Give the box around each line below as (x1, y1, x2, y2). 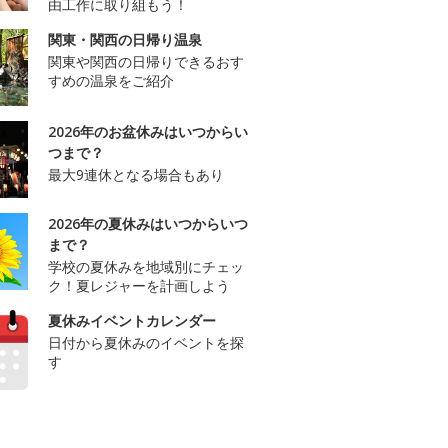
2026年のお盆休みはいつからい (48, 122, 248, 142)
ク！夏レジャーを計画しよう (48, 276, 230, 296)
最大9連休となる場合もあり (48, 165, 224, 185)
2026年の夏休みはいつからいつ (48, 214, 248, 234)
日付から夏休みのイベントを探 (48, 333, 244, 353)
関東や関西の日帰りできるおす (48, 52, 244, 72)
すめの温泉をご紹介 (48, 71, 174, 91)
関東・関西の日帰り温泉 (48, 30, 202, 50)
